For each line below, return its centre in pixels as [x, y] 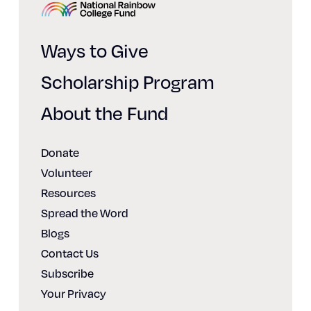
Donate [60, 152]
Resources [68, 192]
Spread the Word [84, 212]
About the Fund [104, 112]
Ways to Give [94, 50]
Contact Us [69, 253]
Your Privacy [73, 293]
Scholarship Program [127, 81]
